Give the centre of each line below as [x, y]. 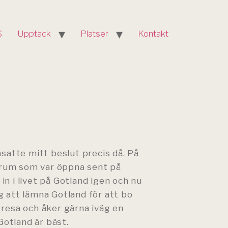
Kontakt [153, 33]
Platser [94, 33]
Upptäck [34, 33]
